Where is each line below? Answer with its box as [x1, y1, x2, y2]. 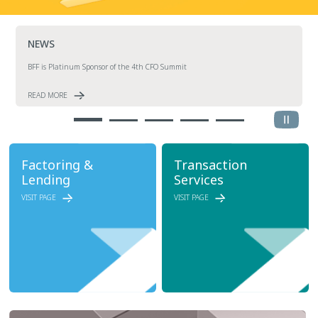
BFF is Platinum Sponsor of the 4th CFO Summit [28, 62, 187, 72]
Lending [21, 171, 70, 189]
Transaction [174, 156, 248, 174]
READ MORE [28, 90, 68, 101]
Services [174, 171, 224, 189]
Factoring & [21, 156, 93, 174]
